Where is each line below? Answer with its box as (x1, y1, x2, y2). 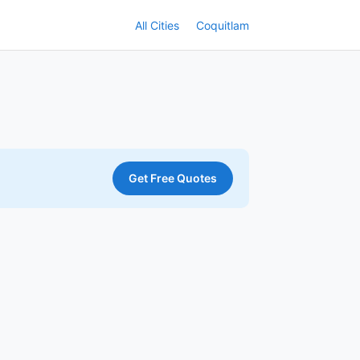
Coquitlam (196, 18, 249, 32)
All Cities (135, 18, 179, 32)
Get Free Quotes (129, 171, 217, 185)
